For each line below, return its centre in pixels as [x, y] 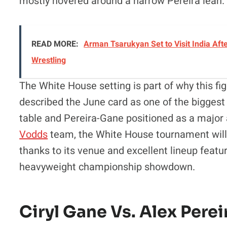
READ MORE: [55, 44]
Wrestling [49, 60]
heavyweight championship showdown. [107, 167]
